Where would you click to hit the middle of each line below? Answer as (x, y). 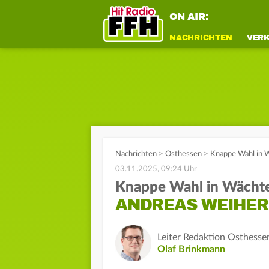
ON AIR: (189, 17)
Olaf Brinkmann (191, 249)
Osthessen (183, 154)
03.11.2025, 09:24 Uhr (156, 169)
